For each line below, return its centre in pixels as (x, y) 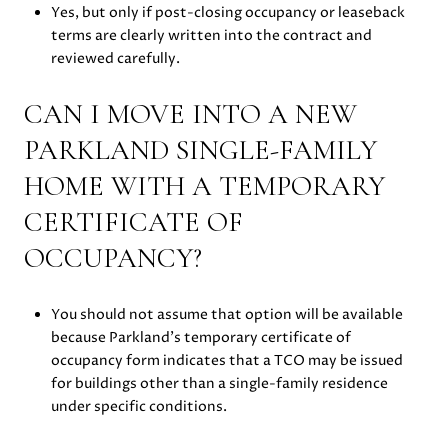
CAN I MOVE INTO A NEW (190, 114)
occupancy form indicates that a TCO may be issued (226, 360)
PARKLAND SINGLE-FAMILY (200, 150)
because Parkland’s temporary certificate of (200, 337)
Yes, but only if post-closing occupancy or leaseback (227, 12)
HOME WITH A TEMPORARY (204, 186)
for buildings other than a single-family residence (219, 383)
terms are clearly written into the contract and (211, 35)
